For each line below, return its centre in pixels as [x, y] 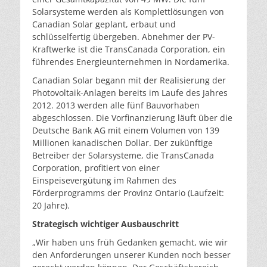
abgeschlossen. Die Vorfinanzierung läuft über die [132, 118]
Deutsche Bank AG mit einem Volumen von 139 [126, 130]
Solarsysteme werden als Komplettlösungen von [128, 12]
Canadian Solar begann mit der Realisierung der [129, 80]
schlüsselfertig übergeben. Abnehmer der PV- [124, 37]
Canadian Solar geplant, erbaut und [104, 24]
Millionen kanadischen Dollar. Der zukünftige [122, 143]
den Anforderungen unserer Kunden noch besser [131, 255]
